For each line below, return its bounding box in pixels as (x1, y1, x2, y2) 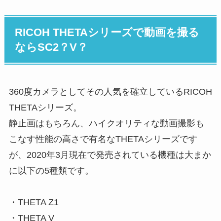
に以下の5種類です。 (8, 165, 94, 176)
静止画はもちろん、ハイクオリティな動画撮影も (8, 118, 204, 128)
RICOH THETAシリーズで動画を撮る (15, 26, 200, 38)
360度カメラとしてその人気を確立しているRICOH (8, 86, 212, 97)
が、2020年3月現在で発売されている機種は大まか (8, 149, 211, 160)
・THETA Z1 (8, 197, 59, 207)
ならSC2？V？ (15, 41, 88, 53)
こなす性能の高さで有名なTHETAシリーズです (8, 134, 197, 144)
